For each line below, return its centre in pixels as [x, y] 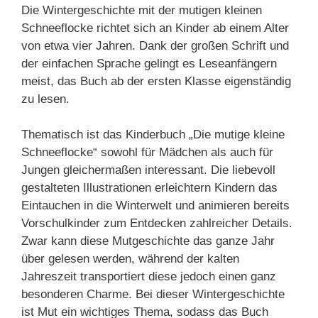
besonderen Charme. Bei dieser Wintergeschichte [153, 295]
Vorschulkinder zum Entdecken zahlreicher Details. [157, 224]
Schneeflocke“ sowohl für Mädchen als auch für [147, 153]
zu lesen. [45, 99]
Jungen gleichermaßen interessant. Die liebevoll [148, 170]
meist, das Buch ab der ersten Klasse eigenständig [156, 81]
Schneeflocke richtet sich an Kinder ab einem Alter [155, 28]
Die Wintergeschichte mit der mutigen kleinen [142, 10]
